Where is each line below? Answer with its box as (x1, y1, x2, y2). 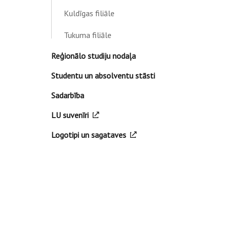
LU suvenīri (51, 110, 89, 120)
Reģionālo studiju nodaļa (51, 51, 136, 61)
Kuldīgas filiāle (63, 8, 115, 18)
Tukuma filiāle (63, 30, 111, 40)
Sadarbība (51, 90, 84, 100)
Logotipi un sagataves (51, 130, 126, 140)
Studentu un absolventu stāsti (51, 70, 155, 81)
